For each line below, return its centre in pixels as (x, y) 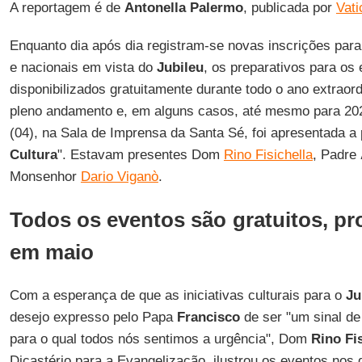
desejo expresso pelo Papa (93, 317)
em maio (51, 252)
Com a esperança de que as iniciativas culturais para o (177, 295)
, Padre (336, 155)
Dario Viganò (119, 177)
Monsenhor (45, 177)
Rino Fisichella (268, 155)
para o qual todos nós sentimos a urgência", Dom (160, 339)
